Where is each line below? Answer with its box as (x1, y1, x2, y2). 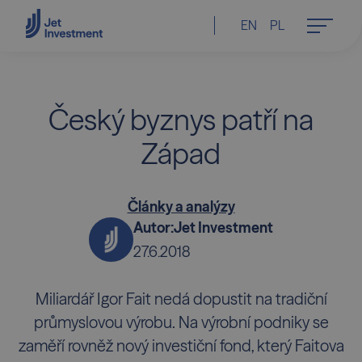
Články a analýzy (127, 197, 235, 216)
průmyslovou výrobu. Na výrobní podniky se (33, 313, 329, 333)
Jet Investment (174, 218, 274, 237)
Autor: (133, 218, 175, 237)
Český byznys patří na (48, 101, 314, 137)
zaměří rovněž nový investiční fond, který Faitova (18, 336, 344, 356)
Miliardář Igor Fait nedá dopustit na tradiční (35, 289, 327, 309)
